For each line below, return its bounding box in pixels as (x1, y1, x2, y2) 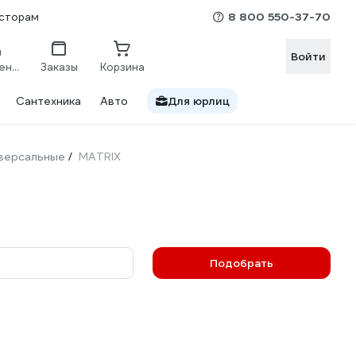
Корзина (100, 60, 145, 74)
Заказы (40, 60, 78, 74)
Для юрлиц (168, 94, 230, 108)
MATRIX (79, 149, 121, 164)
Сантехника (16, 94, 81, 108)
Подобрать (210, 256, 273, 270)
